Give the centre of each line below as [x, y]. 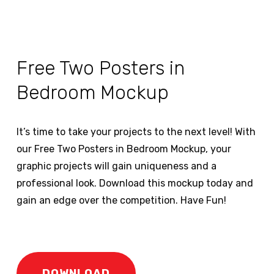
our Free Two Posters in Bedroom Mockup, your [124, 149]
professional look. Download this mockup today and [135, 183]
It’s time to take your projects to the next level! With [136, 132]
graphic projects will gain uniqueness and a [116, 166]
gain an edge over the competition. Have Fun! [121, 201]
